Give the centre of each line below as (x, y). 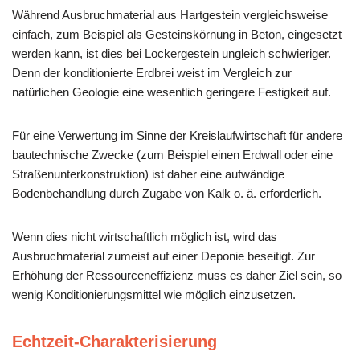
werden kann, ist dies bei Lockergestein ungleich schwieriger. (172, 54)
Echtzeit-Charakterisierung (115, 342)
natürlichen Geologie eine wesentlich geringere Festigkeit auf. (172, 92)
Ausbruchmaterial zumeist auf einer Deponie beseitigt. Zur (164, 256)
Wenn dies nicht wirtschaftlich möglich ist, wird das (145, 237)
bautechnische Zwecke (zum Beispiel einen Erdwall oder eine (172, 155)
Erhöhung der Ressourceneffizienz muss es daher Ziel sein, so (177, 276)
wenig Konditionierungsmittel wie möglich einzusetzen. (154, 295)
